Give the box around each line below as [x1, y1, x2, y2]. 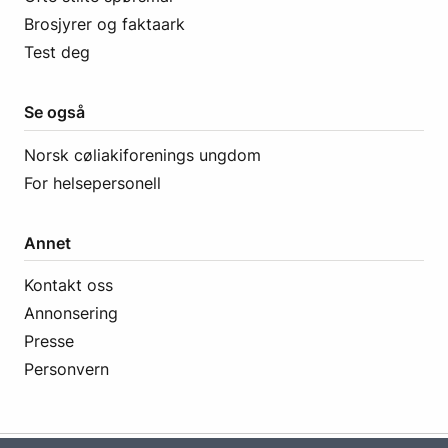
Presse [24, 331, 74, 351]
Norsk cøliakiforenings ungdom [24, 144, 261, 165]
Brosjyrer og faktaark [24, 14, 185, 35]
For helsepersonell [24, 172, 161, 193]
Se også [24, 102, 85, 123]
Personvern [24, 359, 109, 379]
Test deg [24, 42, 90, 63]
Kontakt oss [24, 275, 113, 295]
